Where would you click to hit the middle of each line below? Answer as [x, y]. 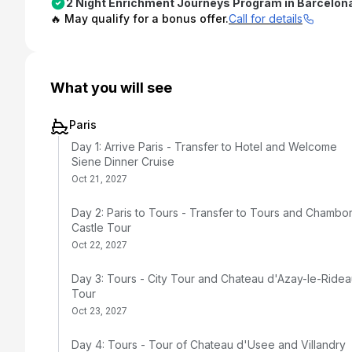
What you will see [111, 88]
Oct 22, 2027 [99, 245]
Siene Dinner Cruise [123, 161]
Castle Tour [101, 227]
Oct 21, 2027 [99, 179]
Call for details [266, 18]
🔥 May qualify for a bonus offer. [139, 18]
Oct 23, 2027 [99, 311]
